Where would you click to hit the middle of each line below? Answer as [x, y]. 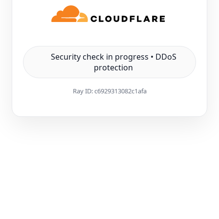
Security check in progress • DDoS [113, 57]
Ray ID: [83, 91]
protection [114, 67]
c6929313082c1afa [120, 91]
